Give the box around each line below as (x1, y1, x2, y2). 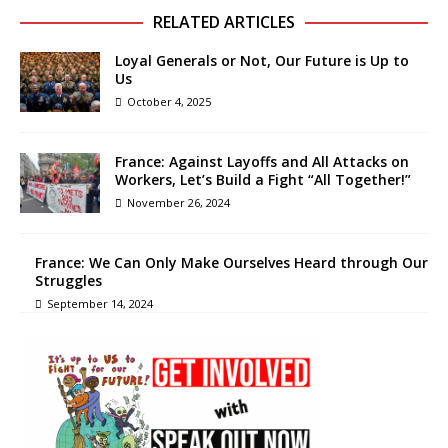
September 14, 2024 (47, 296, 153, 312)
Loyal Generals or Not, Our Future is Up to (115, 51, 409, 71)
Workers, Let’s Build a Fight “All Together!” (115, 170, 411, 190)
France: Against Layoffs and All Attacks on (115, 152, 409, 172)
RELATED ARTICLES (153, 11, 295, 34)
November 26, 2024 (127, 195, 230, 211)
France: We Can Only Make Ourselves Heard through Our (35, 253, 428, 273)
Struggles (35, 271, 102, 291)
